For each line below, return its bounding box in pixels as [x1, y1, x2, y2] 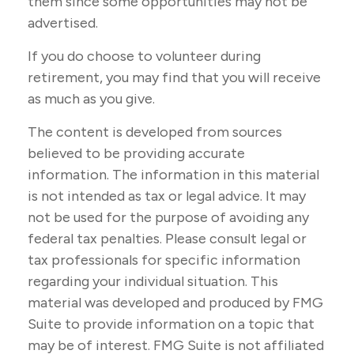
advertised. [28, 14, 98, 32]
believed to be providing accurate [28, 145, 245, 162]
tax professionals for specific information [28, 251, 300, 269]
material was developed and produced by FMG [28, 294, 323, 311]
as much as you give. [28, 90, 155, 107]
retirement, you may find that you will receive [28, 69, 321, 86]
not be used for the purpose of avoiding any [28, 209, 309, 226]
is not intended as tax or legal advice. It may [28, 187, 306, 205]
